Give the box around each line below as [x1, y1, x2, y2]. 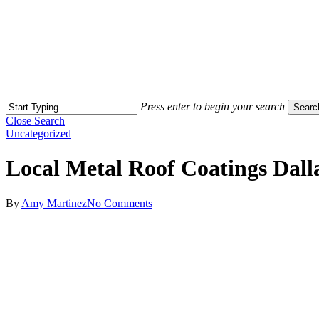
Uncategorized [6, 127, 71, 140]
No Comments [87, 197, 152, 209]
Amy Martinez [21, 197, 87, 209]
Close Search [6, 115, 65, 127]
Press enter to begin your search [140, 100, 285, 113]
